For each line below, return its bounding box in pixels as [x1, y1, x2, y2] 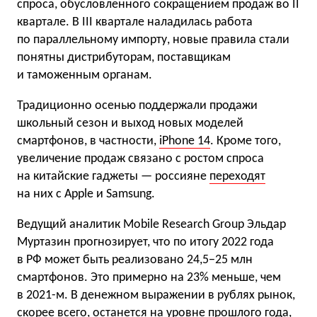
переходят [209, 170, 265, 183]
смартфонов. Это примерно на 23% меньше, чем [17, 271, 281, 284]
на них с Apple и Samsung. [17, 188, 155, 201]
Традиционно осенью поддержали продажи [17, 99, 258, 113]
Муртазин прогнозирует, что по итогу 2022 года [17, 236, 274, 249]
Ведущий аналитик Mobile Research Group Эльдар [17, 218, 286, 231]
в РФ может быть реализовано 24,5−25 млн [17, 253, 253, 267]
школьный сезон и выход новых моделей [17, 117, 243, 130]
